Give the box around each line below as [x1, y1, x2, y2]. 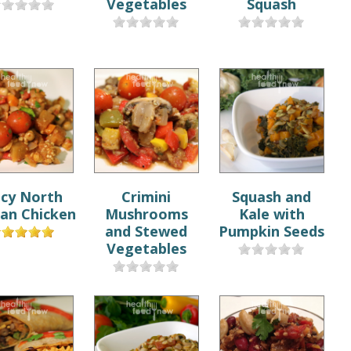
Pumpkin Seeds [219, 221, 325, 241]
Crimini [121, 186, 172, 206]
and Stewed [105, 221, 188, 241]
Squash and [232, 186, 312, 206]
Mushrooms [104, 204, 188, 223]
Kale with [238, 204, 305, 223]
